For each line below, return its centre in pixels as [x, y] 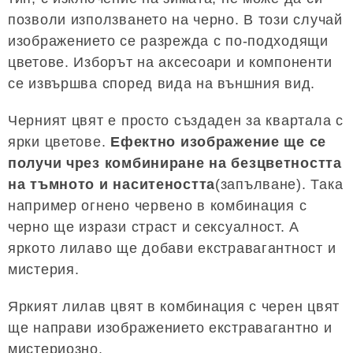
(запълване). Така [279, 185]
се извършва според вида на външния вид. [162, 84]
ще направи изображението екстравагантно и [170, 328]
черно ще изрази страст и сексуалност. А [154, 227]
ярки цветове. [59, 142]
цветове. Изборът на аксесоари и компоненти [170, 63]
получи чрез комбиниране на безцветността [175, 163]
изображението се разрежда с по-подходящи [168, 41]
